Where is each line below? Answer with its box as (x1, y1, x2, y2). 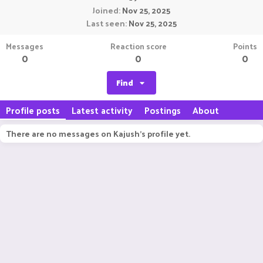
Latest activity (72, 102, 133, 118)
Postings (144, 102, 181, 118)
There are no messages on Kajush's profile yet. (6, 126, 190, 141)
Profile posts (6, 102, 60, 118)
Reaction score (110, 39, 167, 53)
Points (233, 39, 257, 53)
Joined (93, 3, 119, 18)
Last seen (86, 16, 125, 31)
